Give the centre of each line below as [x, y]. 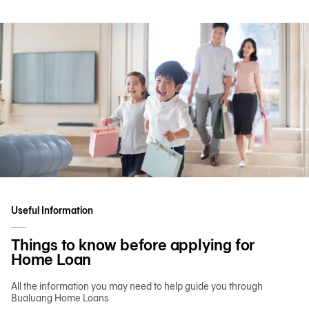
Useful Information [52, 210]
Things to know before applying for [133, 245]
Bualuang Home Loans [60, 298]
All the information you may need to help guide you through [137, 286]
